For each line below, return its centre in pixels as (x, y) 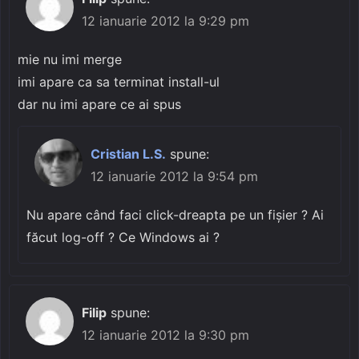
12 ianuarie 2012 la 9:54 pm (174, 176)
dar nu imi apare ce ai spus (99, 104)
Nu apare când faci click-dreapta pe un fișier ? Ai (175, 214)
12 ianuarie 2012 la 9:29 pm (165, 20)
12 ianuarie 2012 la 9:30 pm (165, 335)
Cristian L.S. (128, 153)
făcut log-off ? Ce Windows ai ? (123, 237)
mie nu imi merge (70, 59)
